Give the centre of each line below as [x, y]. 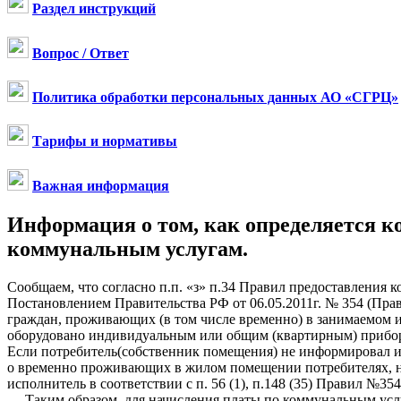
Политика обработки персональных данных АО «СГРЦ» [215, 97]
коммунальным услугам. [128, 248]
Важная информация [101, 185]
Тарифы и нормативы [105, 141]
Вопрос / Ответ [81, 53]
